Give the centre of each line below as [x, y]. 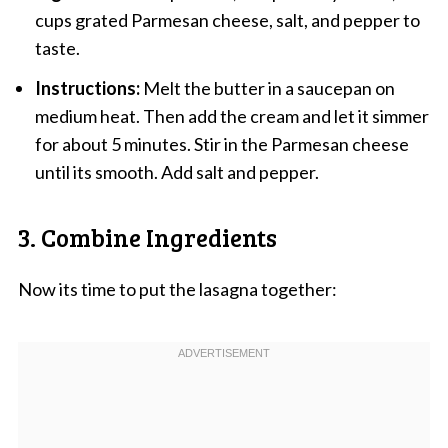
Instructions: [87, 87]
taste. [57, 47]
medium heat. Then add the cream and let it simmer [231, 115]
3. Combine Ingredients [147, 236]
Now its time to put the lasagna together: [177, 288]
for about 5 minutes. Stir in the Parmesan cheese [221, 143]
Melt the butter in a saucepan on [267, 87]
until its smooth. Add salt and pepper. [176, 171]
